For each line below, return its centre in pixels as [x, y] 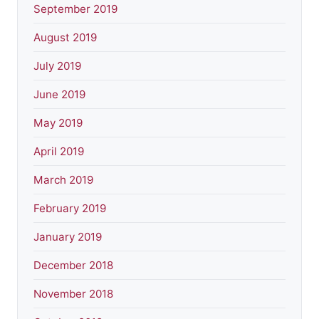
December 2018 [73, 265]
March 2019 [63, 179]
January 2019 [68, 236]
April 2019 [59, 151]
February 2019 [70, 208]
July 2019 [57, 66]
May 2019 [58, 122]
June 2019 [59, 94]
